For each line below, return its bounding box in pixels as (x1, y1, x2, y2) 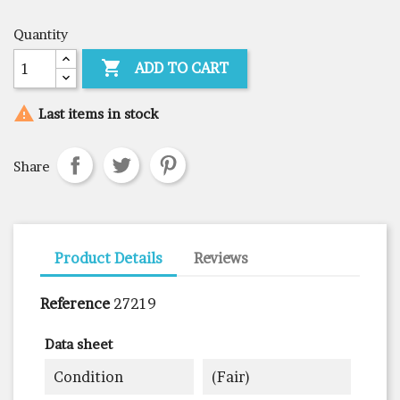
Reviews (194, 248, 249, 267)
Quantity (13, 25, 68, 43)
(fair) (211, 367, 251, 386)
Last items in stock (35, 104, 158, 122)
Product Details (54, 248, 162, 267)
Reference (40, 294, 110, 312)
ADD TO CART (135, 58, 229, 77)
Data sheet (45, 335, 112, 353)
